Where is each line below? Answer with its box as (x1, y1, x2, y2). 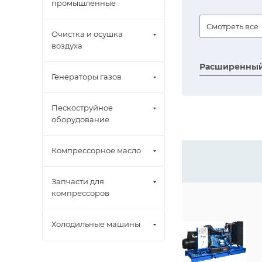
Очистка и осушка (51, 29, 123, 39)
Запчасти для (51, 177, 104, 186)
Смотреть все (206, 22, 258, 31)
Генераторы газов (51, 72, 122, 81)
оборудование (51, 115, 109, 124)
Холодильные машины (51, 219, 140, 229)
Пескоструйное (51, 103, 113, 112)
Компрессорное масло (51, 146, 141, 155)
